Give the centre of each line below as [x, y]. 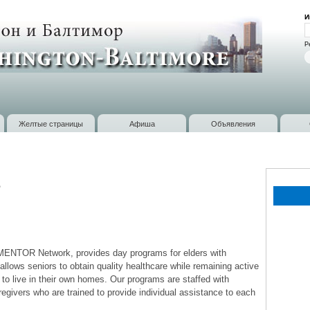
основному [138, 20]
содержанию [140, 33]
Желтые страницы [51, 123]
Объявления [234, 123]
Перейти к [136, 7]
